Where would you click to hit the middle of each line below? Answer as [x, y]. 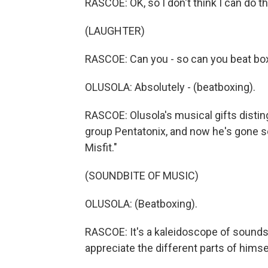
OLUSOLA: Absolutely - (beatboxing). [170, 87]
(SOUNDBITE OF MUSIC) [142, 176]
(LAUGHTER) [115, 31]
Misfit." [101, 147]
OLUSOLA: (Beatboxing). [141, 204]
